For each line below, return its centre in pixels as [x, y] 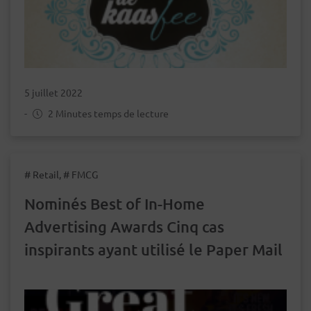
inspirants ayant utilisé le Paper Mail [153, 249]
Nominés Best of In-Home [115, 203]
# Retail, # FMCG [61, 174]
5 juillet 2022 [53, 92]
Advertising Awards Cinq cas [124, 226]
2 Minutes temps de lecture [107, 113]
